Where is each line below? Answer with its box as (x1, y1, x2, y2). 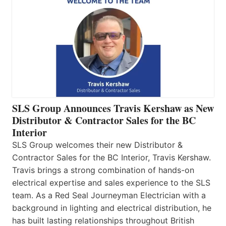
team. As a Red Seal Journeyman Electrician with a (12, 190, 206, 201)
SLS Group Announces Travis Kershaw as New (12, 101, 214, 116)
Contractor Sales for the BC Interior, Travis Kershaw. (12, 152, 211, 163)
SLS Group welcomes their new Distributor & (12, 140, 183, 150)
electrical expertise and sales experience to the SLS (12, 178, 210, 188)
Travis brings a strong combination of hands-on (12, 165, 194, 176)
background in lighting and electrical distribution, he (12, 203, 211, 213)
